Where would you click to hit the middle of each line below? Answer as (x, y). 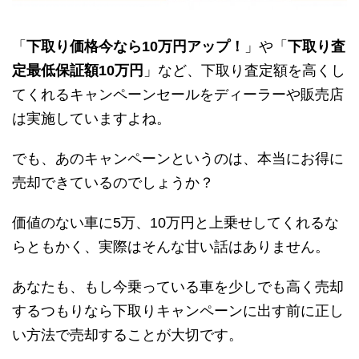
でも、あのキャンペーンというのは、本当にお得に (178, 158)
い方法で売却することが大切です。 (127, 335)
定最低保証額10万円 (78, 70)
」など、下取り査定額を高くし (244, 70)
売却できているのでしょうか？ (113, 182)
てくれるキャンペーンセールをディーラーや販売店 (178, 94)
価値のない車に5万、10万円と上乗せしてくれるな (175, 222)
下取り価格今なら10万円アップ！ (135, 46)
